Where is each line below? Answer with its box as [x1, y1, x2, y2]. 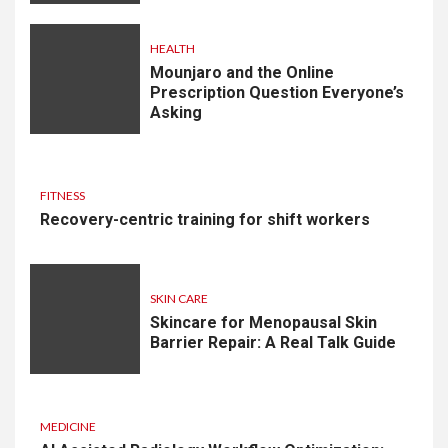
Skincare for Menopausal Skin [150, 312, 377, 332]
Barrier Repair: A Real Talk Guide [150, 332, 396, 352]
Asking [150, 102, 202, 122]
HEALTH [150, 40, 195, 56]
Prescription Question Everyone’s [150, 82, 404, 102]
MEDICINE [40, 419, 96, 435]
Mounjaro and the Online [150, 62, 334, 82]
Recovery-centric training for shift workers [40, 210, 370, 230]
